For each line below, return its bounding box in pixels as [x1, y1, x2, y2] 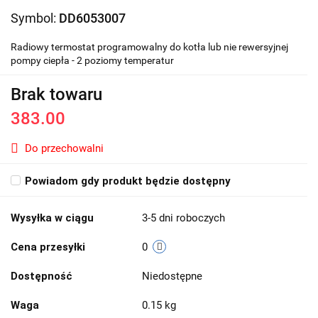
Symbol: [11, 11, 59, 26]
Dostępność [11, 270, 72, 283]
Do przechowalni [25, 142, 104, 155]
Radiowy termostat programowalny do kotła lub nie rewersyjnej [11, 41, 288, 53]
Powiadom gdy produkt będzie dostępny [25, 175, 231, 188]
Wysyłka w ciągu [11, 212, 94, 225]
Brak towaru [11, 84, 102, 105]
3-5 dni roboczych [142, 212, 225, 225]
